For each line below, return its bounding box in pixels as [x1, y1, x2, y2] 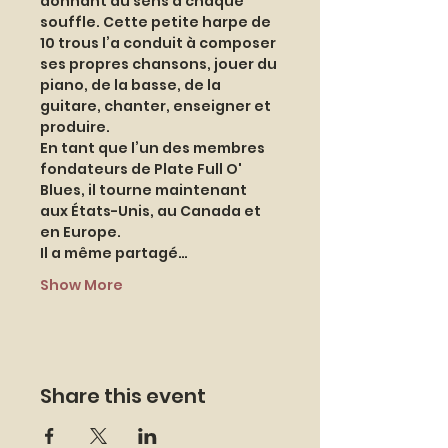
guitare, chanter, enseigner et [40, 96, 274, 116]
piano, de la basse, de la [40, 75, 224, 95]
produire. [40, 117, 110, 137]
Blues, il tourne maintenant [40, 180, 250, 200]
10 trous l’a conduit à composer [40, 33, 279, 53]
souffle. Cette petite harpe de [40, 12, 274, 32]
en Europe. [40, 222, 124, 242]
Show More [40, 275, 123, 295]
